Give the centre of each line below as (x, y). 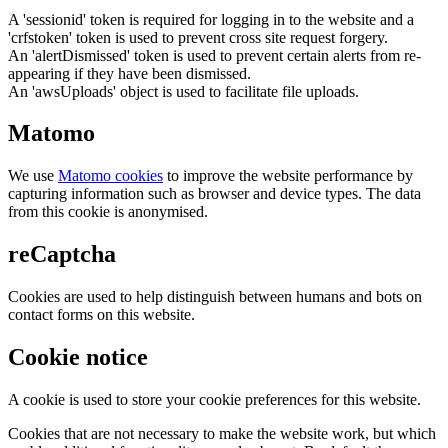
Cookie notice (78, 357)
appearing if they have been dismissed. (129, 73)
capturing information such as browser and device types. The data (214, 194)
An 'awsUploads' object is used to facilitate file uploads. (183, 91)
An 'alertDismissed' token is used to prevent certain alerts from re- (214, 55)
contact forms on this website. (101, 315)
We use (33, 176)
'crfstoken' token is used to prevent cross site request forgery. (198, 37)
